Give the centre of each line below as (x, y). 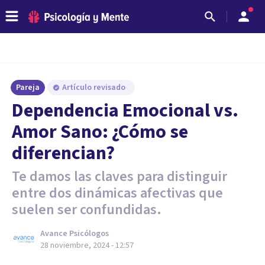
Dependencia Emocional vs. (125, 111)
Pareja (28, 88)
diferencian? (63, 153)
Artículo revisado (95, 88)
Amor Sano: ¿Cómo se (100, 132)
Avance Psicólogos (75, 234)
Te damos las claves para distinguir (119, 177)
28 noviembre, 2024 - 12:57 (87, 245)
